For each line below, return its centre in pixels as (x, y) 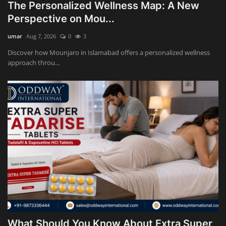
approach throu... (34, 63)
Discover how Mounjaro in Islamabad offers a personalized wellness (109, 53)
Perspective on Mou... (61, 19)
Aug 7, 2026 (41, 36)
